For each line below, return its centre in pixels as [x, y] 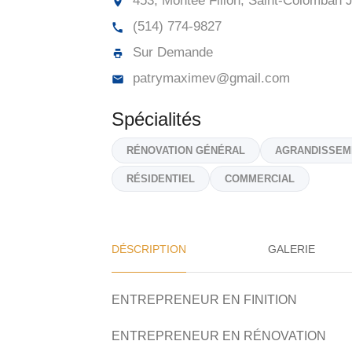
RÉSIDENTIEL [161, 179]
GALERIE [291, 249]
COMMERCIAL [260, 179]
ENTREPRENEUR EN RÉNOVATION [219, 336]
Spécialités [156, 119]
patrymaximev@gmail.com [209, 78]
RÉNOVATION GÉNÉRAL [186, 150]
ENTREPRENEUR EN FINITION [204, 300]
